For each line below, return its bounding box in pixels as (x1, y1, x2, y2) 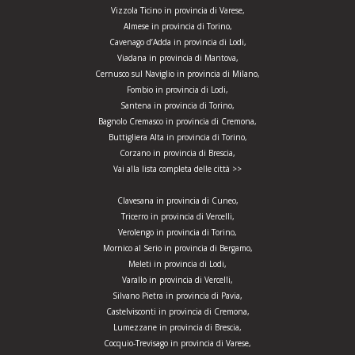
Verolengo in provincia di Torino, (118, 227, 237, 239)
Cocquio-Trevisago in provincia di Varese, (104, 338, 251, 349)
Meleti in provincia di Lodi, (128, 258, 227, 270)
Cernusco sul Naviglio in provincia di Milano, (95, 68, 260, 80)
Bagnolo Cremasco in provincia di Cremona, (98, 116, 257, 128)
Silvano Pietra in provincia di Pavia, (113, 290, 242, 302)
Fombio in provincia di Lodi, (127, 84, 228, 96)
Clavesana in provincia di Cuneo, (116, 195, 239, 207)
